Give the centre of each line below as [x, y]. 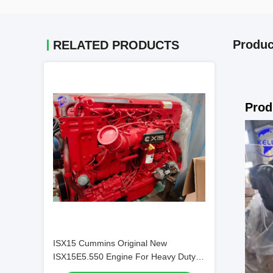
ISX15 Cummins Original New [110, 243]
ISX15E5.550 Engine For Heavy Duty [124, 257]
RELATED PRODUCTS [116, 45]
